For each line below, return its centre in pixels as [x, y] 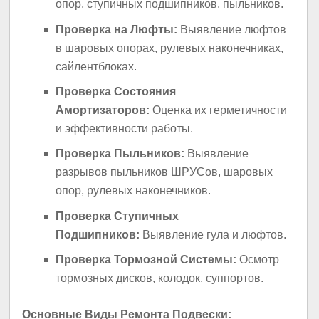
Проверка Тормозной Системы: [146, 260]
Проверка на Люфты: [117, 29]
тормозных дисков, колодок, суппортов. [160, 278]
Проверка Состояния [116, 91]
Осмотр [258, 260]
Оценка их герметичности [219, 110]
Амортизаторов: [103, 110]
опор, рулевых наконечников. [134, 191]
